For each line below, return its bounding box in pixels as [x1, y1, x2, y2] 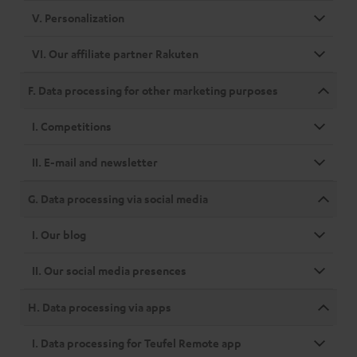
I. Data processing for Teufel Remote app [32, 335, 241, 351]
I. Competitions [32, 119, 112, 134]
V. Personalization [32, 10, 124, 25]
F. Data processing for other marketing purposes [28, 83, 278, 98]
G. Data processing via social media [28, 191, 208, 206]
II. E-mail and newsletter [32, 155, 158, 170]
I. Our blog [32, 227, 86, 242]
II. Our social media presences [32, 263, 186, 278]
